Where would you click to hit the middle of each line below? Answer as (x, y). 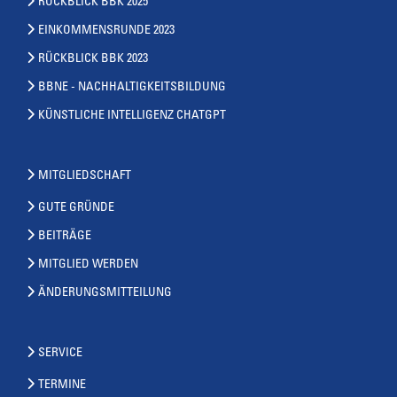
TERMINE (62, 385)
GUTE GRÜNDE (76, 208)
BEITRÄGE (65, 236)
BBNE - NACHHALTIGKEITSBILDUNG (132, 87)
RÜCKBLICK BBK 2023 (93, 59)
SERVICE (60, 353)
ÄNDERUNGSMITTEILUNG (105, 293)
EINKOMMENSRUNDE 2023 (106, 31)
